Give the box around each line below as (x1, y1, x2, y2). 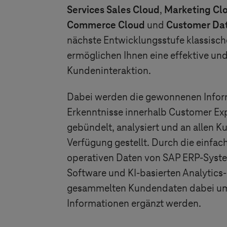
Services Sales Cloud (67, 5, 160, 16)
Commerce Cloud (67, 20, 147, 31)
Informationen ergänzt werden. (67, 198, 201, 209)
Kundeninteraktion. (67, 65, 151, 77)
